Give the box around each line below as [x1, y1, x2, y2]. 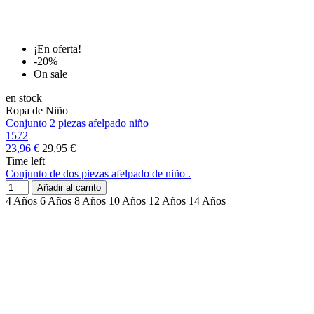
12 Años [149, 195, 186, 207]
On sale [34, 68, 67, 81]
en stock [6, 92, 42, 104]
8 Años [74, 195, 106, 207]
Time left [6, 155, 45, 168]
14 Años [189, 195, 226, 207]
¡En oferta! [34, 43, 81, 55]
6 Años [40, 195, 71, 207]
